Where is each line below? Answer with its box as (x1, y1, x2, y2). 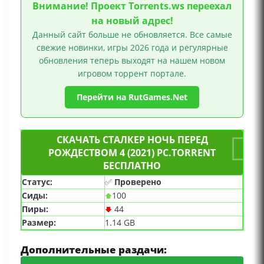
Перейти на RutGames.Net (77, 91, 187, 103)
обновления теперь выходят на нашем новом (39, 55, 225, 67)
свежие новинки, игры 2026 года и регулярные (36, 42, 228, 54)
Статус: (22, 176, 52, 188)
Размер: (22, 217, 56, 229)
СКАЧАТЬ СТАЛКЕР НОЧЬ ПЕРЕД (56, 133, 208, 147)
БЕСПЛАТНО (103, 159, 161, 173)
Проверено (114, 176, 161, 188)
